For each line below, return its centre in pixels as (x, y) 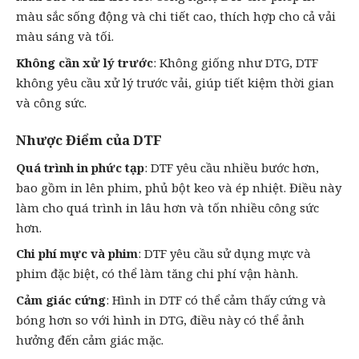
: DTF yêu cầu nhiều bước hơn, (232, 167)
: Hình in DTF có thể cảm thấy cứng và (216, 299)
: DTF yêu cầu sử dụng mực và (224, 254)
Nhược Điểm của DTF (89, 140)
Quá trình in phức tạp (80, 167)
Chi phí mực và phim (77, 254)
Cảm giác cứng (61, 299)
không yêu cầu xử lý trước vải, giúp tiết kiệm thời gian (175, 82)
